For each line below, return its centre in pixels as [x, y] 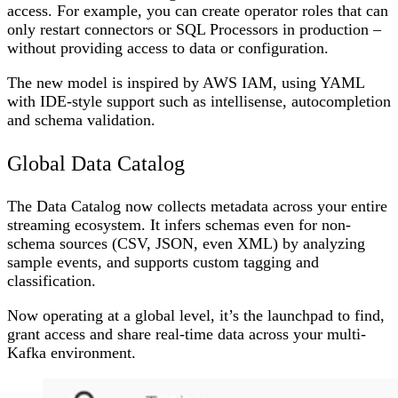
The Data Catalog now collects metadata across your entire [197, 206]
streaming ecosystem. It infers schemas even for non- [179, 224]
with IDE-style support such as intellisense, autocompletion [199, 101]
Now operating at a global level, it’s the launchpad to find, [196, 315]
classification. [54, 280]
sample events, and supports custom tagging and [163, 262]
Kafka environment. [74, 352]
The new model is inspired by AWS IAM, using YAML [186, 82]
